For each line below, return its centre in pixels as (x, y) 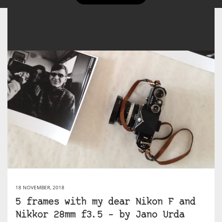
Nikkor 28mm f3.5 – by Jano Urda (100, 216)
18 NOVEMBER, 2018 (40, 188)
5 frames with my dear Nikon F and (105, 203)
